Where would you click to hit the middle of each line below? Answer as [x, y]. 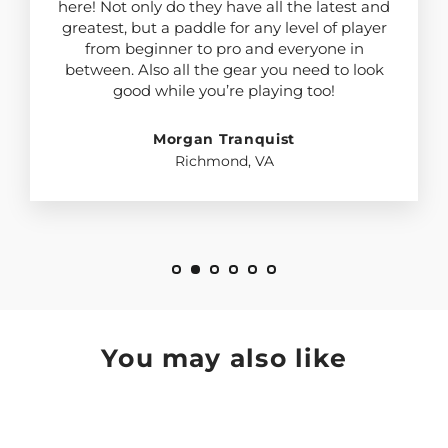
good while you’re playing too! [224, 90]
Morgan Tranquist [224, 138]
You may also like [224, 357]
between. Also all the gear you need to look [224, 69]
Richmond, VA [224, 160]
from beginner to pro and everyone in [224, 48]
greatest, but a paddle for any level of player [224, 27]
